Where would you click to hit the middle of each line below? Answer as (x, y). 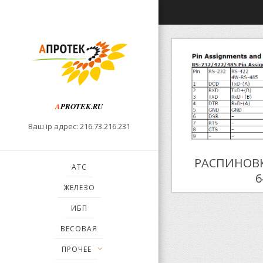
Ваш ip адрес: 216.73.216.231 (79, 127)
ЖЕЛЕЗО (79, 188)
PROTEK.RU (82, 107)
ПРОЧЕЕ (77, 249)
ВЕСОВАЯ (79, 229)
